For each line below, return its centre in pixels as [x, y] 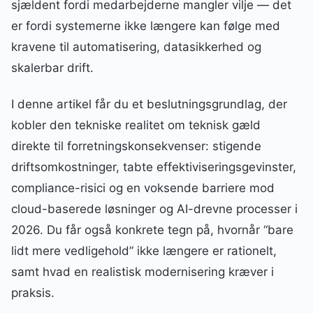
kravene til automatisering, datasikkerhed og [136, 47]
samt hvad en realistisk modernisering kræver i [143, 272]
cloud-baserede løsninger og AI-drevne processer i [154, 209]
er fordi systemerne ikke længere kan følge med [146, 26]
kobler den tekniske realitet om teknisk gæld [136, 125]
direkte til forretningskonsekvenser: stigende [136, 146]
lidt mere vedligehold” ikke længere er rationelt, [144, 251]
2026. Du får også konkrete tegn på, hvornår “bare [152, 230]
